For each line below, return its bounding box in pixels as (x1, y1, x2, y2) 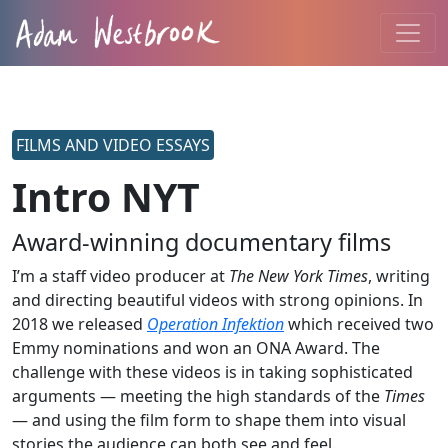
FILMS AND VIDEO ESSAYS (16, 134, 210, 157)
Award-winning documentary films (12, 226, 391, 259)
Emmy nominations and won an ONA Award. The (12, 337, 380, 360)
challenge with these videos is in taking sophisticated (12, 361, 413, 384)
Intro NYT (12, 170, 200, 224)
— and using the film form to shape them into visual (12, 409, 406, 432)
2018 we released (12, 313, 147, 336)
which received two (284, 313, 434, 336)
